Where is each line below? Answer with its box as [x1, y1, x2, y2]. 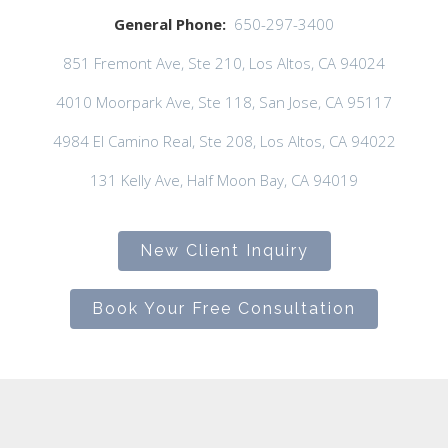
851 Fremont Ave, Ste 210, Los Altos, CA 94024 [63, 53, 385, 73]
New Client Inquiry [139, 241, 309, 260]
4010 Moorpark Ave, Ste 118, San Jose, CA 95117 [56, 92, 392, 112]
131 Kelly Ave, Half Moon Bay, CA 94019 [90, 170, 358, 190]
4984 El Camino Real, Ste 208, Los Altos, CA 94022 [52, 131, 396, 151]
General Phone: [114, 14, 226, 34]
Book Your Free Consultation [92, 299, 356, 318]
